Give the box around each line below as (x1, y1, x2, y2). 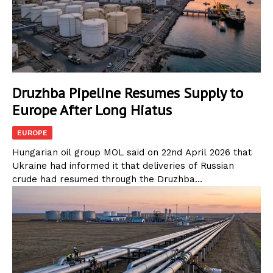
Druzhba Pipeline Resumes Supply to (12, 83, 243, 103)
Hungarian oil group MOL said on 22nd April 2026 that (12, 147, 252, 158)
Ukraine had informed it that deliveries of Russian (12, 160, 234, 172)
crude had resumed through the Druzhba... (12, 174, 202, 185)
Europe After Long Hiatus (12, 101, 172, 120)
